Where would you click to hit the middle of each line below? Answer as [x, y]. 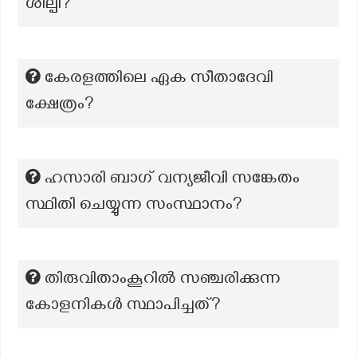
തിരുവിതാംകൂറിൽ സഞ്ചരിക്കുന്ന [163, 280]
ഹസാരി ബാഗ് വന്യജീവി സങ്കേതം [172, 180]
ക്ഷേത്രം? [60, 106]
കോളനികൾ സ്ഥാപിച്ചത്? [123, 307]
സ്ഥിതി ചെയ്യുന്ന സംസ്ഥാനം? [134, 206]
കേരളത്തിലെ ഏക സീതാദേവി [159, 80]
